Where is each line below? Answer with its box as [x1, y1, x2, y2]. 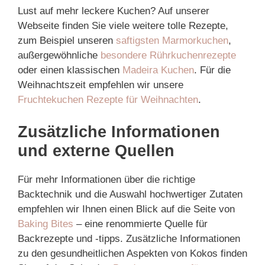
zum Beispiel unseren [18, 35, 116, 46]
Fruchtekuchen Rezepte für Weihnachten [18, 94, 198, 105]
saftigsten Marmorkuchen [116, 35, 228, 46]
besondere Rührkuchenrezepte [101, 50, 236, 61]
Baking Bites [18, 218, 73, 230]
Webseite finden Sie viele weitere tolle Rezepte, [18, 20, 228, 31]
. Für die [194, 64, 231, 76]
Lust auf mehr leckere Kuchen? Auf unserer [18, 5, 209, 17]
